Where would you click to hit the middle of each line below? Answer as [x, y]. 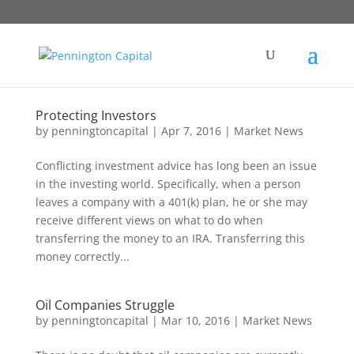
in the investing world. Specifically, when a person [168, 184]
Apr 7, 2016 [191, 131]
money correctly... [82, 256]
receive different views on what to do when [149, 220]
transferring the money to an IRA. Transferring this [170, 238]
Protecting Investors [96, 115]
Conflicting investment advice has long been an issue [176, 166]
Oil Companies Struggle [105, 305]
